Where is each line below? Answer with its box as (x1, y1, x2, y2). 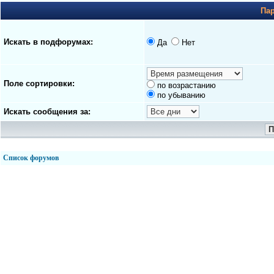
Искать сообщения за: (4, 107, 91, 116)
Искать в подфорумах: (4, 37, 93, 46)
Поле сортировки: (4, 79, 75, 88)
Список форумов (3, 154, 59, 162)
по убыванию (157, 91, 206, 100)
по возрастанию (157, 81, 216, 90)
